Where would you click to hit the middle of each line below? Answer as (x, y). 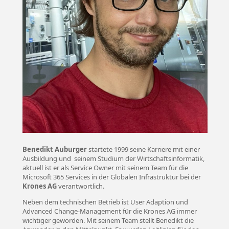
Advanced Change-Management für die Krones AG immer (109, 211)
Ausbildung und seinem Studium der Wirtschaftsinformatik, (113, 158)
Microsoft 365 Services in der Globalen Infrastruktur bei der (111, 177)
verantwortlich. (80, 186)
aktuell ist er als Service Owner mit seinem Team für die (105, 167)
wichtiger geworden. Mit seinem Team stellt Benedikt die (108, 220)
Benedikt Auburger (54, 149)
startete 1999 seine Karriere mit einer (143, 149)
